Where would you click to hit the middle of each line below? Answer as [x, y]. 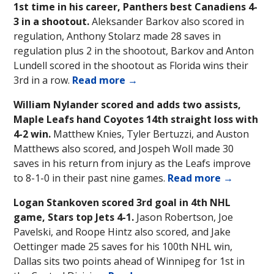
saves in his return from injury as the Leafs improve [132, 164]
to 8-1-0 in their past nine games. [91, 178]
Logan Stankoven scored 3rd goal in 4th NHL [122, 203]
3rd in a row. [43, 80]
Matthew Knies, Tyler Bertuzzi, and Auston [151, 134]
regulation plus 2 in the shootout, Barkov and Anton [134, 51]
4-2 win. [33, 134]
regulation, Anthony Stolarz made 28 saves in [117, 36]
